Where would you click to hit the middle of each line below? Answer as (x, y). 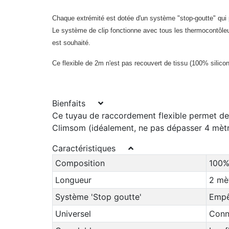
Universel (73, 214)
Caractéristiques (90, 148)
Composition (80, 163)
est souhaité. (71, 43)
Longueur (73, 180)
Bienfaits (75, 103)
